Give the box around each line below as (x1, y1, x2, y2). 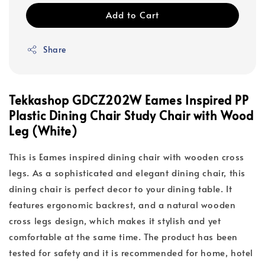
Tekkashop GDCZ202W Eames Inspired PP (9, 92, 249, 109)
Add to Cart (106, 8, 159, 21)
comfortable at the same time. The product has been (9, 230, 238, 243)
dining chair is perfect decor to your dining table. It (9, 182, 232, 195)
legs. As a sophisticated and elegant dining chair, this (9, 166, 246, 179)
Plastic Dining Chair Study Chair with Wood (9, 107, 254, 124)
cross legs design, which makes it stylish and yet (9, 214, 221, 227)
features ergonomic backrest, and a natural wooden (9, 198, 236, 211)
